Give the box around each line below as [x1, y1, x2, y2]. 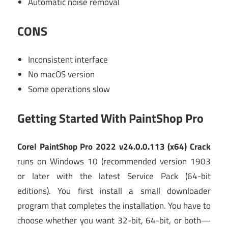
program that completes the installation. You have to [17, 199, 211, 213]
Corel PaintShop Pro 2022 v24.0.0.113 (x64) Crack [17, 140, 211, 154]
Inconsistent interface [28, 53, 108, 67]
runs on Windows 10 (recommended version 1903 [17, 155, 211, 168]
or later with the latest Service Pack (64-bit [17, 169, 211, 183]
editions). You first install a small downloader [17, 184, 211, 198]
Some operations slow [28, 82, 110, 96]
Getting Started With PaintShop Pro [17, 108, 204, 127]
